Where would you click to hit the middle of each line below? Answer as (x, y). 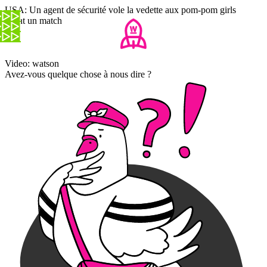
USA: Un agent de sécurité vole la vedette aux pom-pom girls (120, 10)
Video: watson (32, 64)
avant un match (33, 21)
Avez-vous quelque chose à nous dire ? (78, 74)
